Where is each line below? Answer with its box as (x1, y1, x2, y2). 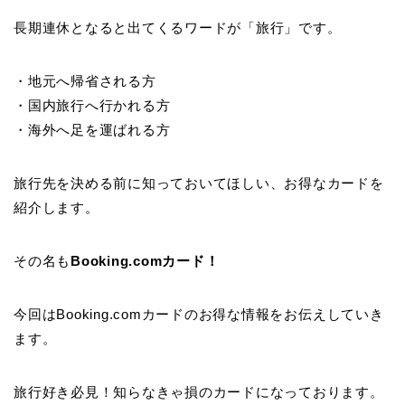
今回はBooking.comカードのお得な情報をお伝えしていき (14, 306, 384, 323)
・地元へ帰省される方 (14, 73, 156, 89)
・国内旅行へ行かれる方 (14, 98, 171, 114)
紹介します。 (14, 200, 99, 216)
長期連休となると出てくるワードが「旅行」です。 (14, 20, 342, 36)
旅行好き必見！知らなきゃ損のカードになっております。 (14, 384, 384, 400)
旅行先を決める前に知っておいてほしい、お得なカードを (14, 175, 384, 192)
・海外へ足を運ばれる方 (14, 122, 171, 138)
